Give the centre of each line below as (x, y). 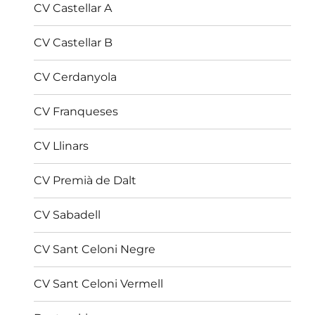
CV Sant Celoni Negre (95, 250)
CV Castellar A (73, 8)
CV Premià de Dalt (85, 181)
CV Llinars (62, 146)
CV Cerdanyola (76, 77)
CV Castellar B (73, 43)
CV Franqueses (76, 112)
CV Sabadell (67, 215)
